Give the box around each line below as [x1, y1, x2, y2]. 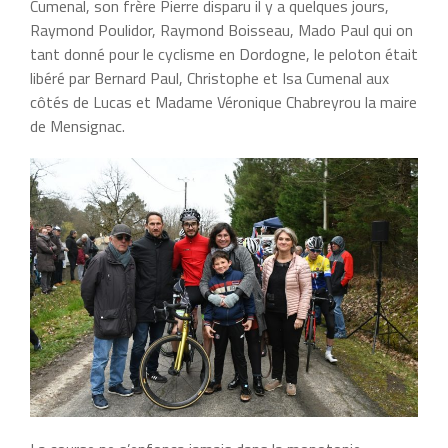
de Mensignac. [30, 114, 125, 139]
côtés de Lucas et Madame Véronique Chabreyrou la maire [30, 90, 417, 115]
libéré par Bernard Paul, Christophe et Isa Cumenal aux [30, 66, 389, 91]
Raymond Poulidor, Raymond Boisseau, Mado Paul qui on [30, 18, 413, 43]
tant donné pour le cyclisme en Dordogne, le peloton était [30, 42, 418, 67]
